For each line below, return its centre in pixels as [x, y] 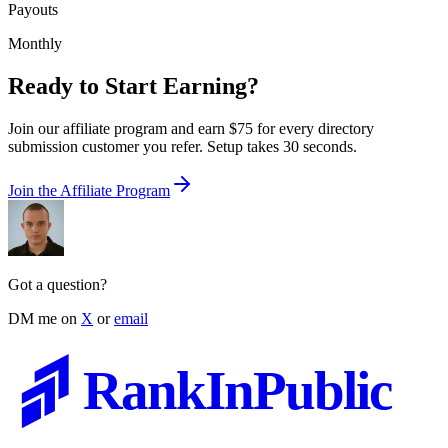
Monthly [35, 43]
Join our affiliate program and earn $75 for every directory [191, 128]
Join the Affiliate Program [89, 190]
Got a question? [57, 284]
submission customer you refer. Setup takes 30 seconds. [182, 146]
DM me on [42, 318]
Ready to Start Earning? [133, 85]
